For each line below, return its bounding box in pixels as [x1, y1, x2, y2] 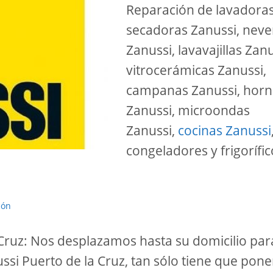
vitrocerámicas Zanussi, [126, 61, 266, 79]
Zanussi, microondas [126, 101, 250, 119]
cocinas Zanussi [178, 121, 271, 139]
